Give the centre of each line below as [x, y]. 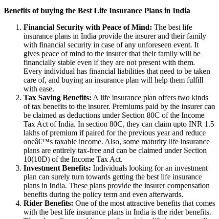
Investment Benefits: [57, 168]
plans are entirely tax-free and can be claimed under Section [115, 150]
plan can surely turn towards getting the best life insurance [113, 176]
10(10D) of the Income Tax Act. [73, 159]
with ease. [39, 88]
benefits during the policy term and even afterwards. [103, 194]
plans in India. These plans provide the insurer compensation [117, 185]
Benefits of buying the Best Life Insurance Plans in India [97, 10]
